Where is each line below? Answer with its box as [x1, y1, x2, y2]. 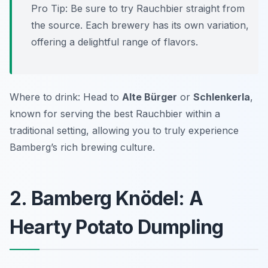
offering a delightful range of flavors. [31, 36, 198, 48]
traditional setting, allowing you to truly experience [10, 124, 239, 137]
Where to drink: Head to [10, 91, 122, 103]
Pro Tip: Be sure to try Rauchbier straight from [31, 2, 245, 15]
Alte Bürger [122, 91, 177, 103]
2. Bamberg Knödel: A [10, 187, 203, 211]
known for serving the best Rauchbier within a [10, 108, 220, 120]
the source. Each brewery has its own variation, [31, 19, 249, 32]
